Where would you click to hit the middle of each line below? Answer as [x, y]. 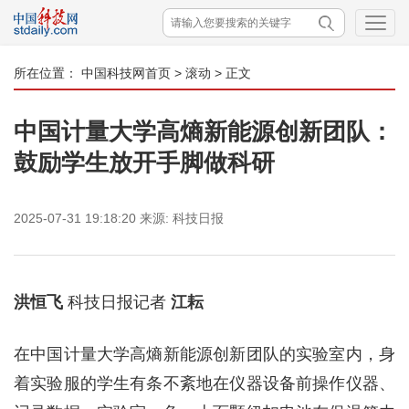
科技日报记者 [117, 302]
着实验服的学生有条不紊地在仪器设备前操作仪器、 [204, 383]
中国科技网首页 [126, 73]
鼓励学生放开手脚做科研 [144, 163]
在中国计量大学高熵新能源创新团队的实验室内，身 [204, 354]
